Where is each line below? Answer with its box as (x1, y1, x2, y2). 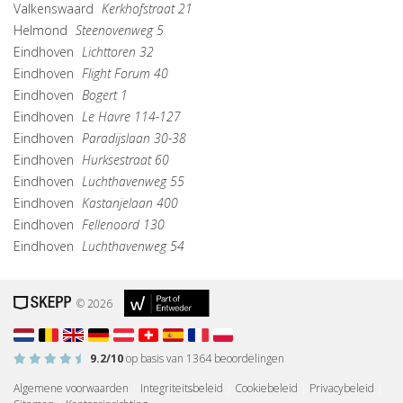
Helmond (13, 22, 71, 40)
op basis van (123, 351, 186, 367)
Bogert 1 (82, 86, 128, 104)
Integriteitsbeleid (140, 381, 223, 397)
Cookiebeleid (235, 381, 298, 397)
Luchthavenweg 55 (82, 173, 184, 191)
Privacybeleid (309, 381, 374, 397)
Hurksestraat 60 (82, 151, 169, 169)
